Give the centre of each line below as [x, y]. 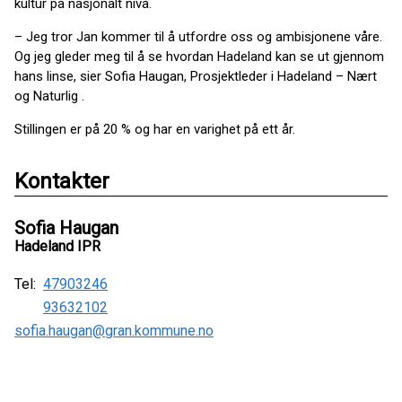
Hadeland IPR [57, 246]
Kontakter [62, 181]
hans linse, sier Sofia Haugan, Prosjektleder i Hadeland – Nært [196, 76]
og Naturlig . [49, 96]
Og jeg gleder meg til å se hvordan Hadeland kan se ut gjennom [199, 57]
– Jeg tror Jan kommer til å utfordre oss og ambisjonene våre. [198, 37]
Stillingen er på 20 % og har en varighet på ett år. [155, 129]
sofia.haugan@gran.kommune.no [114, 331]
